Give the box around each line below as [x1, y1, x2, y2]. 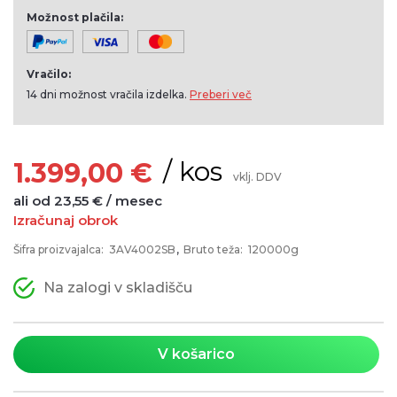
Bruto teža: [183, 243, 243, 257]
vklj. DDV [233, 170, 282, 184]
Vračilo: [27, 67, 71, 82]
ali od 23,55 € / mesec [13, 192, 162, 210]
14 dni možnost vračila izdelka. [27, 88, 190, 102]
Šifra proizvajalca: [13, 243, 104, 257]
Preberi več [190, 88, 252, 102]
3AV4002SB [109, 243, 175, 257]
